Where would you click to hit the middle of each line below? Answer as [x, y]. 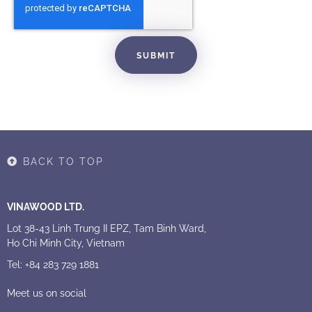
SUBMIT [156, 54]
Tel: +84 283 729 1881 [53, 263]
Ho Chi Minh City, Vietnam [66, 242]
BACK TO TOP [63, 160]
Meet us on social [47, 292]
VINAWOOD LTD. [46, 205]
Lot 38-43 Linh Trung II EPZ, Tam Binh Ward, [107, 227]
